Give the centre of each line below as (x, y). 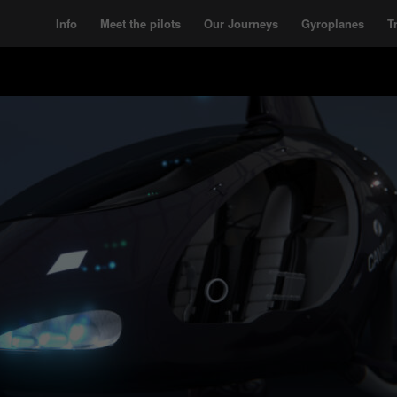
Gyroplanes (333, 23)
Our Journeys (241, 23)
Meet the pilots (140, 23)
